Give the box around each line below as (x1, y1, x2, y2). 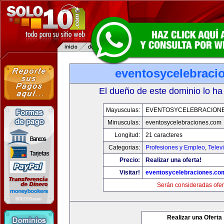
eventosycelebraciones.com (145, 119, 221, 126)
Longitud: (114, 131, 140, 138)
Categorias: (108, 144, 140, 151)
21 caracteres (145, 131, 182, 138)
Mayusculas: (106, 106, 140, 113)
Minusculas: (107, 119, 140, 126)
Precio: (119, 156, 140, 163)
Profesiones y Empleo (145, 144, 205, 151)
